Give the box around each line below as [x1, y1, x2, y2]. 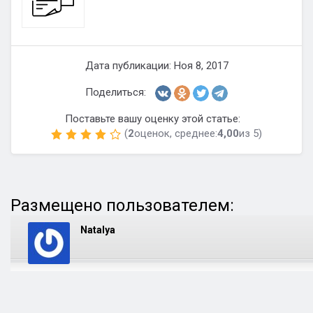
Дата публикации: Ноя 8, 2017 [85, 59, 228, 72]
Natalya [80, 224, 115, 235]
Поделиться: [85, 86, 146, 99]
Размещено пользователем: [10, 196, 234, 215]
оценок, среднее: [134, 127, 217, 140]
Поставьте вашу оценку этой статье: [64, 112, 240, 125]
